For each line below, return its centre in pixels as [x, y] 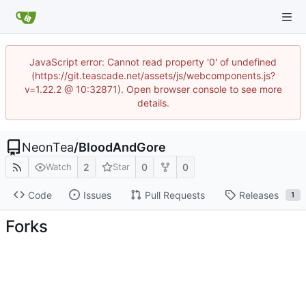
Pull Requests [175, 195]
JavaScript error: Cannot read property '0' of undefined [153, 62]
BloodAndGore [122, 147]
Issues [97, 195]
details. [153, 103]
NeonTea [48, 147]
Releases [259, 195]
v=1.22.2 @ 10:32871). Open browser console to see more [153, 89]
